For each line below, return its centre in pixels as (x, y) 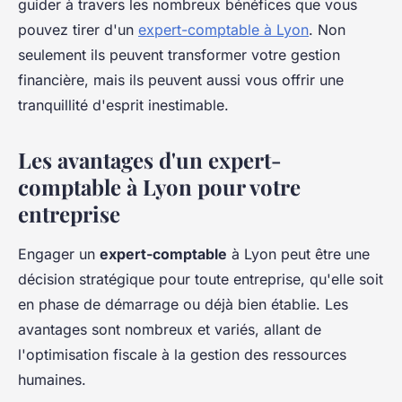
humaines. (52, 379)
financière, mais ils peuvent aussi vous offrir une (181, 79)
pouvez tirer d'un (78, 29)
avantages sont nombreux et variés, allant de (170, 329)
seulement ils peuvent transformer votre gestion (179, 54)
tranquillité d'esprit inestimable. (123, 105)
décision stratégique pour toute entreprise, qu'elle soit (201, 279)
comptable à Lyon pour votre (159, 186)
